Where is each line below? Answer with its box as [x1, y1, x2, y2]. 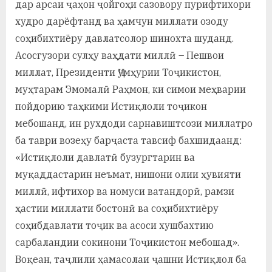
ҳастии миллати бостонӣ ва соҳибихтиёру [15, 202, 219, 214]
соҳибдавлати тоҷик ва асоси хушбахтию [15, 219, 214, 231]
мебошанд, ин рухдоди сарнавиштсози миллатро [15, 117, 253, 129]
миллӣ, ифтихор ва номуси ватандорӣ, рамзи [15, 185, 234, 197]
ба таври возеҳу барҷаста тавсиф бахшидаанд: [15, 134, 242, 146]
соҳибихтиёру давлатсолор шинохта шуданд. [15, 32, 234, 44]
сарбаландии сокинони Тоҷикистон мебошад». [15, 236, 239, 248]
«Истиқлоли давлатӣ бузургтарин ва [15, 151, 195, 163]
